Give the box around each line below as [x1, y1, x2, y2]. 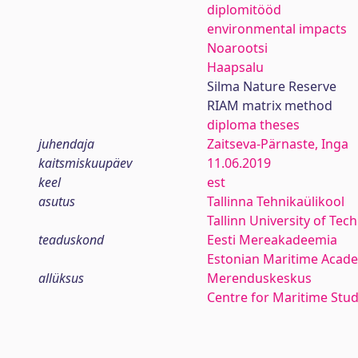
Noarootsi [206, 39, 268, 57]
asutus [38, 193, 75, 210]
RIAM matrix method [206, 97, 332, 114]
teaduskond [38, 231, 104, 249]
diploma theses [206, 116, 300, 133]
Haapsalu [206, 58, 264, 76]
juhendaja [38, 135, 94, 153]
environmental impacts [206, 20, 347, 38]
